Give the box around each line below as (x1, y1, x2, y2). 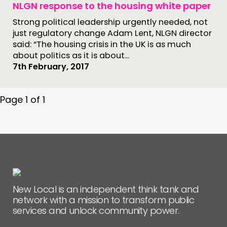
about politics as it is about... (13, 50, 129, 61)
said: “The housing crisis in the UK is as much (13, 39, 191, 50)
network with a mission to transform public (13, 194, 195, 206)
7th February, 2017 (13, 61, 89, 72)
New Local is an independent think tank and (13, 183, 199, 196)
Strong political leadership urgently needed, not (13, 16, 208, 28)
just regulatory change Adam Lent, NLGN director (13, 27, 212, 39)
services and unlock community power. (13, 204, 179, 217)
